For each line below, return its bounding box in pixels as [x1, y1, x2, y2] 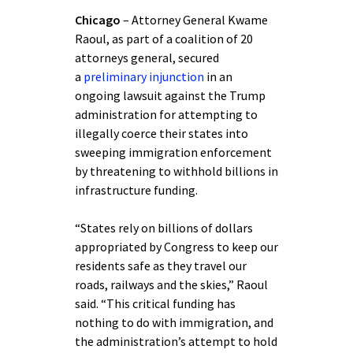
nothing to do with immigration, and [75, 314, 273, 330]
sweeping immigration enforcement [75, 144, 272, 160]
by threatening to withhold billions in [75, 163, 278, 179]
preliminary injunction [84, 69, 204, 84]
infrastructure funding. [75, 182, 200, 198]
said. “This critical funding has [75, 295, 236, 311]
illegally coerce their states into [75, 125, 248, 141]
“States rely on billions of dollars [75, 220, 253, 236]
